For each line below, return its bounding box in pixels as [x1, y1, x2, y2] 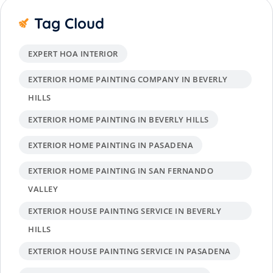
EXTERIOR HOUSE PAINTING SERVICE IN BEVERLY [28, 205, 221, 217]
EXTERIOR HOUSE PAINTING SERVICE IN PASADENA [28, 246, 231, 257]
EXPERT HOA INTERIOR [28, 48, 118, 60]
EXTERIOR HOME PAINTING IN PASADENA [28, 140, 193, 151]
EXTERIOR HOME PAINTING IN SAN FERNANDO [28, 165, 213, 177]
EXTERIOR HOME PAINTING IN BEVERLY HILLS [28, 114, 209, 126]
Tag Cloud [34, 14, 104, 33]
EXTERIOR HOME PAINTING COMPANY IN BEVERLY [28, 74, 228, 85]
